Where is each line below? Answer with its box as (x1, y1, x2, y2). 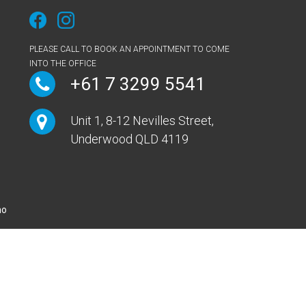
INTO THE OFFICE (29, 58, 96, 68)
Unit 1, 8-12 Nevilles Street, (70, 113, 214, 128)
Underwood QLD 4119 (70, 131, 189, 146)
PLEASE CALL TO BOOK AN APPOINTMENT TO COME (29, 44, 229, 54)
